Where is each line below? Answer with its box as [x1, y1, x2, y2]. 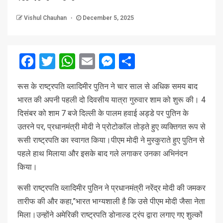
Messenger [115, 51, 192, 71]
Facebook [35, 51, 102, 71]
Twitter [55, 51, 104, 71]
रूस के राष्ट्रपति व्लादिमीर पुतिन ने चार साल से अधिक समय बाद [17, 81, 198, 91]
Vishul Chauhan [24, 14, 68, 21]
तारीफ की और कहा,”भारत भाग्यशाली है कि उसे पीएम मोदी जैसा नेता [17, 196, 205, 206]
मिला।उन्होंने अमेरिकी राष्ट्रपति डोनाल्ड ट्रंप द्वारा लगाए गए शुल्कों [17, 210, 203, 220]
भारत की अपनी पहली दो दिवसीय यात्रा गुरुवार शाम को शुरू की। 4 [17, 95, 206, 105]
